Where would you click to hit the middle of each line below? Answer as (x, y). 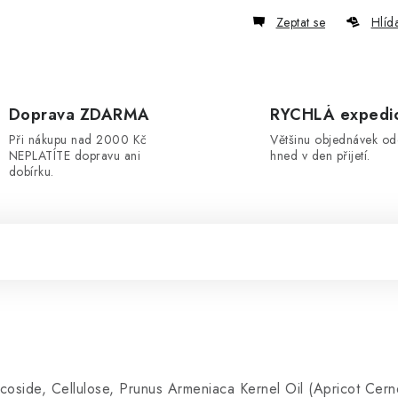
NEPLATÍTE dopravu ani (74, 155)
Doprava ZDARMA (79, 115)
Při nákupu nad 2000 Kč (78, 139)
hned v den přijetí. (320, 155)
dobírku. (31, 171)
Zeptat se (300, 22)
